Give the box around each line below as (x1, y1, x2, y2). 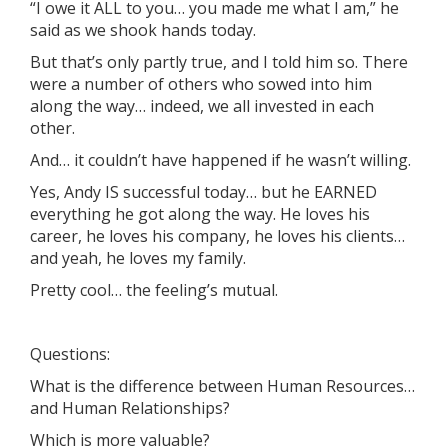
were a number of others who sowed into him (30, 73, 372, 95)
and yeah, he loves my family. (30, 247, 246, 269)
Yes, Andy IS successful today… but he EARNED (30, 181, 377, 203)
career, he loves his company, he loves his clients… (30, 225, 405, 247)
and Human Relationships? (30, 397, 230, 419)
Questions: (30, 343, 110, 365)
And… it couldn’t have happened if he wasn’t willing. (30, 149, 411, 171)
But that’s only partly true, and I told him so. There (30, 51, 408, 73)
